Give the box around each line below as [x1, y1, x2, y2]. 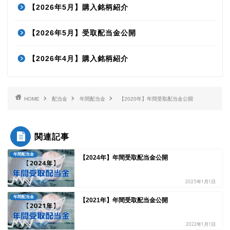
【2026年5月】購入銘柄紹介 [28, 3, 128, 11]
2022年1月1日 [186, 221, 216, 227]
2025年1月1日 [185, 178, 216, 184]
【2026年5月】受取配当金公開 [28, 29, 136, 37]
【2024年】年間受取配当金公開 [80, 154, 168, 161]
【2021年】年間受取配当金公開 [80, 196, 168, 204]
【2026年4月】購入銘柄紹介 [28, 54, 128, 63]
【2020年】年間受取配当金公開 [119, 95, 193, 102]
